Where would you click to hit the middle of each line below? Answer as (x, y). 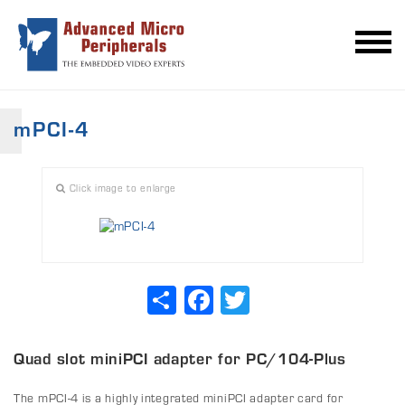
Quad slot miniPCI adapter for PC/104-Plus (180, 358)
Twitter (271, 293)
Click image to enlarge (122, 188)
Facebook (240, 293)
